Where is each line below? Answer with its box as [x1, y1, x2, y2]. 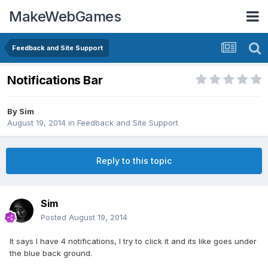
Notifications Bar [7, 73, 103, 88]
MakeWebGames [9, 7, 121, 25]
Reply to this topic [96, 156, 172, 166]
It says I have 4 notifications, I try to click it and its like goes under [10, 236, 257, 246]
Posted [41, 212, 69, 223]
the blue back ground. [10, 248, 92, 258]
